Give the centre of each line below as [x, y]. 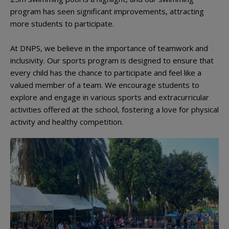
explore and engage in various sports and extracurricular [110, 97]
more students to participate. [62, 24]
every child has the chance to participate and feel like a [106, 73]
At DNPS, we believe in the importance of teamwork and [109, 48]
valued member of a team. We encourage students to [105, 85]
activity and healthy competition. [67, 122]
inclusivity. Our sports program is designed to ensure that [112, 60]
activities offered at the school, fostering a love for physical [114, 109]
